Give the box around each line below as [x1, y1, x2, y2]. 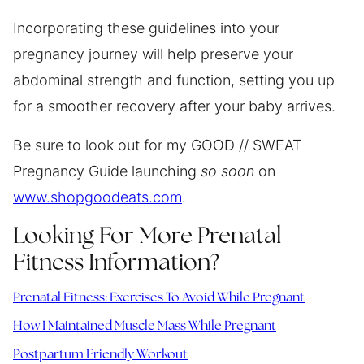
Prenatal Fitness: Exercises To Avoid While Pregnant [13, 290, 305, 305]
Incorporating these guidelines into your [13, 19, 279, 37]
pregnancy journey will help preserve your [13, 45, 293, 63]
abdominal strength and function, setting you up [13, 71, 335, 89]
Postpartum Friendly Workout [13, 347, 188, 362]
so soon [201, 162, 254, 180]
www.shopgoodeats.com [13, 188, 182, 206]
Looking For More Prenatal [13, 224, 282, 249]
